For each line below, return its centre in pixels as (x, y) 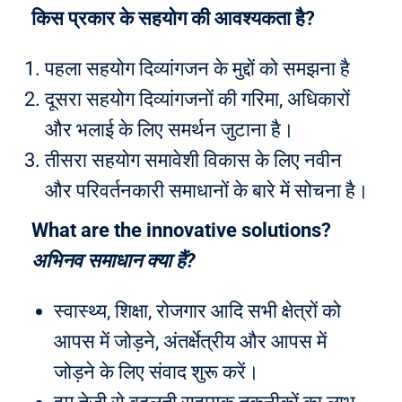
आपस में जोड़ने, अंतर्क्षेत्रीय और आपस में (190, 341)
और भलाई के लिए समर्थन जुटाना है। (170, 130)
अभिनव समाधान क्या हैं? (114, 261)
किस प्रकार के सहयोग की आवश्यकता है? (173, 18)
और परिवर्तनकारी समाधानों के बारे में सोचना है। (207, 191)
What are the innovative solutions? (181, 230)
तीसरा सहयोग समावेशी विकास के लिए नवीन (193, 160)
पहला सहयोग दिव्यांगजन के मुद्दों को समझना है (197, 69)
